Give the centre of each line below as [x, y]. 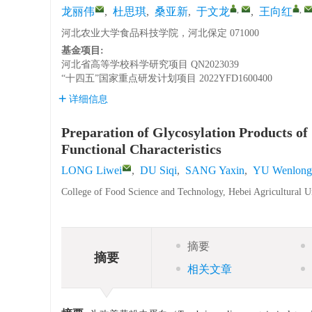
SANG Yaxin [215, 170]
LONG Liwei [92, 170]
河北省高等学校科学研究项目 [125, 64]
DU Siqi [158, 170]
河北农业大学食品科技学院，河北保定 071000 [160, 33]
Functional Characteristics [141, 149]
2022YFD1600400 [236, 78]
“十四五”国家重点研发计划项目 [129, 78]
